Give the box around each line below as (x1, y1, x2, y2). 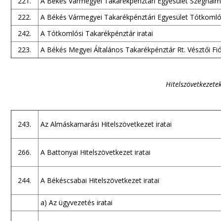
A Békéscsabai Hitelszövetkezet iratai (40, 176, 159, 185)
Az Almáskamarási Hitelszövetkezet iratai (40, 119, 172, 129)
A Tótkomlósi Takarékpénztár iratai (40, 29, 153, 38)
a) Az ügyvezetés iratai (40, 198, 112, 207)
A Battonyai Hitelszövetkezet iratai (40, 147, 150, 157)
